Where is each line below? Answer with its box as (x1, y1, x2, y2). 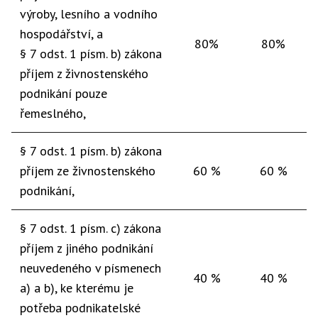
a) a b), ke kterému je (20, 280, 133, 296)
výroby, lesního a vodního (20, 6, 158, 22)
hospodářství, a (20, 26, 103, 42)
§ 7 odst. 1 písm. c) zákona (20, 220, 161, 236)
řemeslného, (20, 105, 86, 121)
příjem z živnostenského (20, 65, 148, 82)
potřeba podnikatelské (20, 300, 141, 316)
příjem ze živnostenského (20, 163, 155, 179)
